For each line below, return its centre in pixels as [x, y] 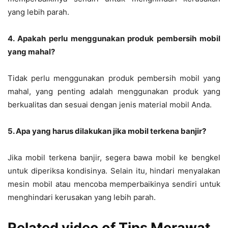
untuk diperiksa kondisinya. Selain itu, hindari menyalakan [114, 170]
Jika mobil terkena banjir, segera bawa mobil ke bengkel [114, 157]
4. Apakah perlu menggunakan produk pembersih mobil [114, 38]
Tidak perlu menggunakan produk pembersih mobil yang [114, 78]
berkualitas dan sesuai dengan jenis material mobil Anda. [110, 104]
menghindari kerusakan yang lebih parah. [82, 197]
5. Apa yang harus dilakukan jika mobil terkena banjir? [107, 131]
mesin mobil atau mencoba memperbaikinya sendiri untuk [114, 184]
